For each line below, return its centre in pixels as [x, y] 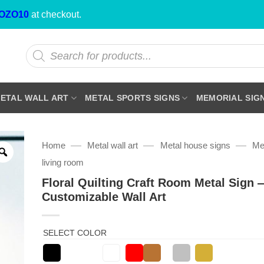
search [39, 57]
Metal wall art [113, 145]
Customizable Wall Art [104, 197]
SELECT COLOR [75, 232]
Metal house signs [195, 145]
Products [43, 48]
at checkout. [55, 14]
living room [62, 162]
